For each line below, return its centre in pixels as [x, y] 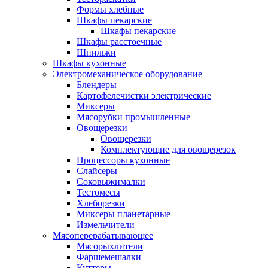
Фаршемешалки [109, 257]
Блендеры [97, 84]
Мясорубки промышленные [133, 117]
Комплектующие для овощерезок [168, 149]
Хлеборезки [101, 203]
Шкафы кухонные [89, 63]
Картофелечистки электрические [144, 95]
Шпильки [96, 52]
